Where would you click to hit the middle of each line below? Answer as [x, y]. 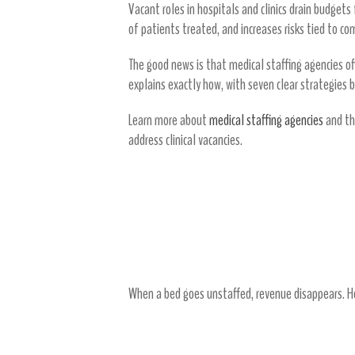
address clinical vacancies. [185, 139]
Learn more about [169, 120]
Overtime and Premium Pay [218, 333]
